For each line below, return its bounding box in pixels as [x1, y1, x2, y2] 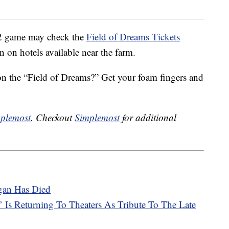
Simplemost [75, 111, 120, 124]
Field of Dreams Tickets [86, 30, 180, 43]
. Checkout [31, 111, 75, 124]
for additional [120, 111, 176, 124]
